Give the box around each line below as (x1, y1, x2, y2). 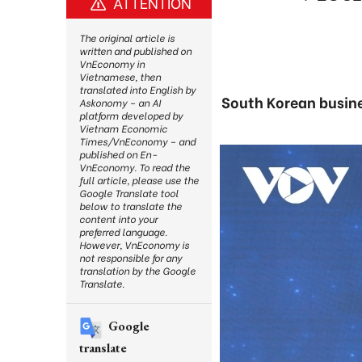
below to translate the (79, 199, 182, 213)
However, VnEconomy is (79, 238, 189, 251)
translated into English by (79, 82, 196, 96)
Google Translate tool (79, 186, 179, 200)
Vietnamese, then (79, 69, 161, 83)
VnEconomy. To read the (79, 160, 190, 174)
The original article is (79, 31, 175, 44)
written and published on (79, 44, 192, 57)
